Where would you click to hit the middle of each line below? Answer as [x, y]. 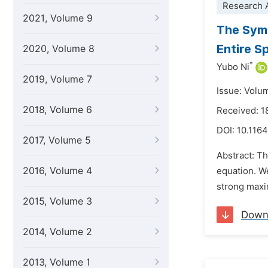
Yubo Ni [233, 67]
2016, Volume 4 [57, 171]
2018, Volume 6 [57, 110]
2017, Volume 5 [57, 140]
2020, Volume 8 [59, 49]
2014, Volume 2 [57, 232]
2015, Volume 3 [57, 201]
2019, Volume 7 [57, 79]
